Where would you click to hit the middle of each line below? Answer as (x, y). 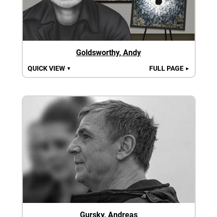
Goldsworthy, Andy (108, 52)
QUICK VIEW (47, 68)
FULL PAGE (167, 68)
